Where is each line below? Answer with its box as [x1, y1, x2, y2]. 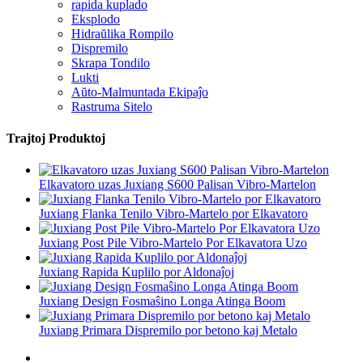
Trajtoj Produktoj [6, 130, 105, 145]
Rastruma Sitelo [71, 99, 152, 113]
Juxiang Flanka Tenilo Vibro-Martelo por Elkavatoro [39, 207, 308, 221]
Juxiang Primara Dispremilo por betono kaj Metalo [39, 323, 297, 338]
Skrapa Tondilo [71, 55, 150, 70]
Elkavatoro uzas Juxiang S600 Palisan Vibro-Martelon [39, 177, 316, 192]
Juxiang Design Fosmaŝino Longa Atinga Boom [39, 294, 285, 309]
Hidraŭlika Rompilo [71, 26, 173, 41]
